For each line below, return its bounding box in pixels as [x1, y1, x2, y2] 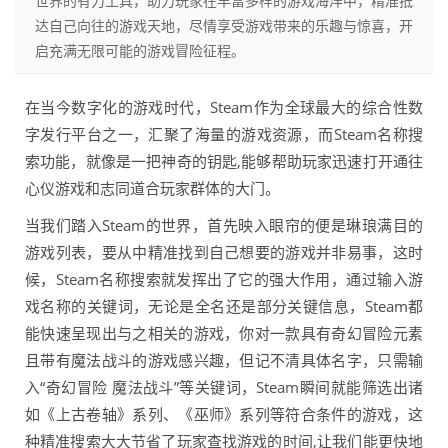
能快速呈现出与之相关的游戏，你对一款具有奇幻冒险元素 [25, 323, 423, 343]
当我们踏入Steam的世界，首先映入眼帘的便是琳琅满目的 [25, 215, 423, 235]
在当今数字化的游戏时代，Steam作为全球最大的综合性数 [25, 97, 423, 117]
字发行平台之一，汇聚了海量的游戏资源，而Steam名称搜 [25, 124, 423, 144]
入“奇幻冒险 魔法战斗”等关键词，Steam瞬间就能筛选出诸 [25, 377, 423, 397]
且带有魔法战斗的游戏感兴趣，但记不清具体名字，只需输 [25, 350, 423, 370]
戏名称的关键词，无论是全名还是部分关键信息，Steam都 [25, 296, 423, 316]
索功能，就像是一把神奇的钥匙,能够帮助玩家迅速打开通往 [25, 151, 423, 171]
